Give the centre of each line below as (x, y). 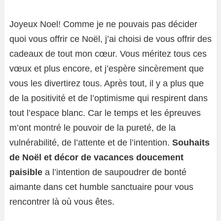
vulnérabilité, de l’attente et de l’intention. (91, 143)
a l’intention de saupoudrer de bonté (114, 172)
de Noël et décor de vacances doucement (96, 157)
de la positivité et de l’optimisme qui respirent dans (109, 98)
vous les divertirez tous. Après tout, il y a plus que (107, 83)
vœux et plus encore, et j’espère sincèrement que (107, 69)
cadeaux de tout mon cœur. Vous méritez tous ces (108, 54)
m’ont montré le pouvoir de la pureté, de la (92, 128)
